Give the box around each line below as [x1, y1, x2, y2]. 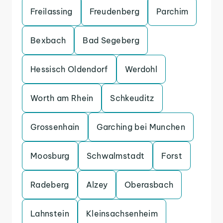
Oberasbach [124, 180, 174, 190]
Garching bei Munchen [96, 122, 185, 132]
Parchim [156, 6, 189, 16]
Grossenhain [30, 122, 80, 132]
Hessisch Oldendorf [30, 64, 108, 74]
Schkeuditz [110, 93, 154, 103]
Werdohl [124, 64, 158, 74]
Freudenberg [89, 6, 140, 16]
